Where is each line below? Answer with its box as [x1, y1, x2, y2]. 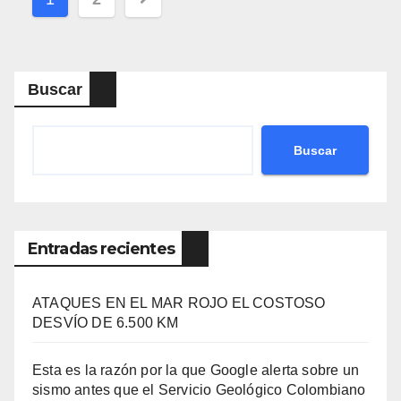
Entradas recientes [28, 239, 175, 260]
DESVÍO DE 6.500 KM [32, 315, 179, 331]
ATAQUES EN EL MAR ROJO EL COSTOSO [32, 295, 326, 311]
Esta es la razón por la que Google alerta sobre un [32, 363, 360, 379]
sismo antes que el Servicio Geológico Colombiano [32, 382, 366, 398]
